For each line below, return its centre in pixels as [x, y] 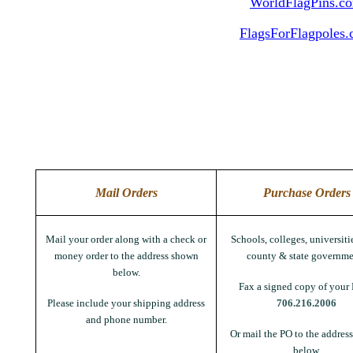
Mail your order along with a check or [126, 239]
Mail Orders [126, 193]
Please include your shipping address [126, 303]
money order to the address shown [126, 256]
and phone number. [126, 320]
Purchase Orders [307, 193]
